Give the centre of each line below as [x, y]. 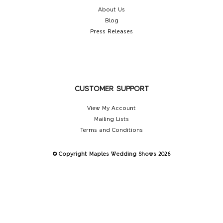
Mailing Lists [111, 119]
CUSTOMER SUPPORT [111, 89]
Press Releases [111, 32]
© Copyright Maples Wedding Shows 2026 [111, 154]
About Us [111, 10]
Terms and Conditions [111, 130]
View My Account [111, 108]
